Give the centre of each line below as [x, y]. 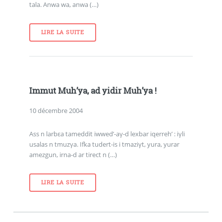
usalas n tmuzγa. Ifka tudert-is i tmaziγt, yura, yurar [104, 144]
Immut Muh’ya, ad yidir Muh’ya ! [93, 90]
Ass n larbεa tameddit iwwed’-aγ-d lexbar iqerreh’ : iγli [107, 134]
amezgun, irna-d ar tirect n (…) [73, 155]
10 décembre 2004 [56, 110]
